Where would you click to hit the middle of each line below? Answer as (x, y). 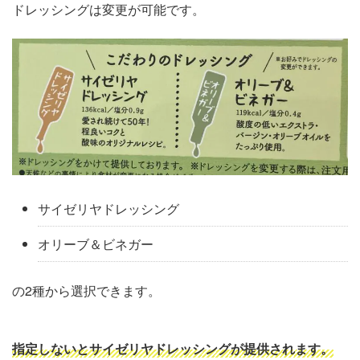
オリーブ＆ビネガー (96, 243)
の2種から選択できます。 (86, 290)
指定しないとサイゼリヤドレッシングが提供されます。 (173, 348)
